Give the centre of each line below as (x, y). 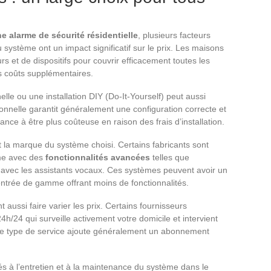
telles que (170, 157)
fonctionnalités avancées (98, 157)
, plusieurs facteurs (174, 35)
